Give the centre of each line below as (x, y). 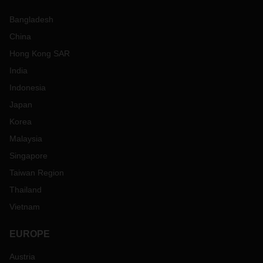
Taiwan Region (37, 173)
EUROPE (30, 234)
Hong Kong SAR (40, 53)
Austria (22, 257)
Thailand (26, 190)
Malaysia (26, 139)
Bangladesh (31, 19)
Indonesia (28, 87)
